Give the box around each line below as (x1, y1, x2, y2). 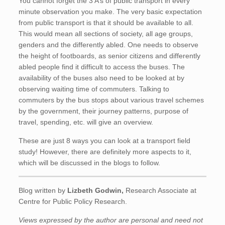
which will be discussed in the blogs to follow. (19, 159, 163, 167)
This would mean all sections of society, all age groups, (19, 30, 193, 38)
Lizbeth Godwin (67, 186, 122, 195)
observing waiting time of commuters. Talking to (19, 85, 170, 93)
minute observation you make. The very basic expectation (19, 8, 202, 16)
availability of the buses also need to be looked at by (19, 74, 185, 82)
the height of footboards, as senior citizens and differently (19, 52, 201, 60)
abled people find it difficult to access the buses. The (19, 63, 185, 71)
